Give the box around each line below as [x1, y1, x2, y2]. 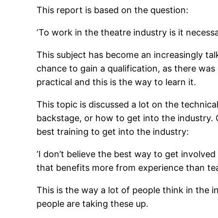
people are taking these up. [36, 199, 149, 209]
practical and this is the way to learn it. [36, 77, 197, 88]
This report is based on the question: [36, 5, 189, 16]
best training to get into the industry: [36, 127, 189, 137]
